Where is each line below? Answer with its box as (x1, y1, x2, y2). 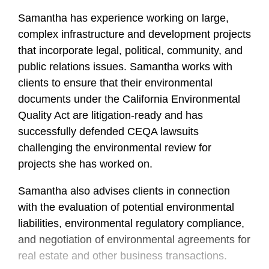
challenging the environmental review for (18, 142, 211, 154)
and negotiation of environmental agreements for (18, 234, 250, 246)
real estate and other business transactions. (18, 250, 227, 262)
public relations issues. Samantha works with (18, 61, 232, 73)
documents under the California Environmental (18, 93, 240, 105)
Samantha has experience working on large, (18, 12, 229, 24)
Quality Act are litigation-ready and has (18, 109, 203, 121)
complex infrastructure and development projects (18, 28, 251, 40)
